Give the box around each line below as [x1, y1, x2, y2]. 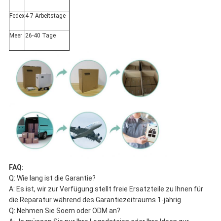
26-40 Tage [25, 32, 56, 39]
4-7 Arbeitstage [25, 12, 66, 20]
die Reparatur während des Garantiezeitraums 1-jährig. [8, 195, 183, 204]
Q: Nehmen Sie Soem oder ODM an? [8, 206, 120, 215]
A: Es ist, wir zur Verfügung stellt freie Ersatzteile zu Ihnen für [8, 184, 203, 193]
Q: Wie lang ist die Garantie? [8, 174, 96, 182]
